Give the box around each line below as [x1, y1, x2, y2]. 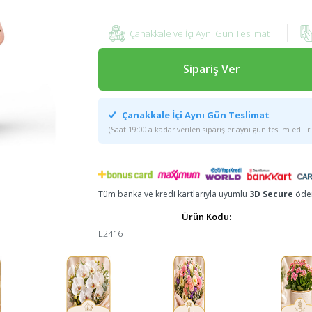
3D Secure [249, 188, 293, 201]
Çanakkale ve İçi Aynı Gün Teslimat [129, 26, 270, 40]
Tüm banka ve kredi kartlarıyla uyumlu [97, 188, 249, 201]
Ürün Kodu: [181, 210, 231, 224]
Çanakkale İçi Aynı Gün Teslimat [119, 108, 270, 121]
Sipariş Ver [182, 61, 240, 77]
